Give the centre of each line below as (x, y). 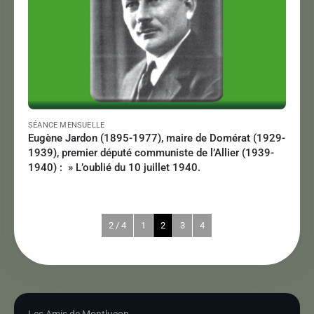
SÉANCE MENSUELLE (67, 125)
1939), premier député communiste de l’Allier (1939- (151, 153)
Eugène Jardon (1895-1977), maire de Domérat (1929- (157, 138)
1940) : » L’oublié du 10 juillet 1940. (114, 168)
